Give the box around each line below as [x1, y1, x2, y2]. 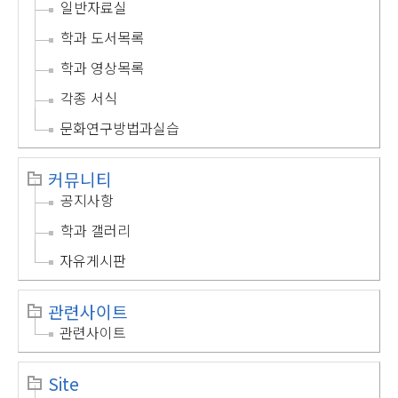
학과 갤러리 [60, 219, 131, 242]
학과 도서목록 [60, 27, 144, 49]
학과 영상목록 [60, 57, 144, 79]
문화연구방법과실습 [60, 117, 179, 139]
